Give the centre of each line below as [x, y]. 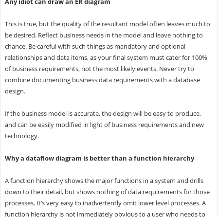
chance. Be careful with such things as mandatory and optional [95, 46]
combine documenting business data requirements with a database [102, 80]
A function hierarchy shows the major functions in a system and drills [104, 180]
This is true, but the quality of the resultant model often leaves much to [107, 24]
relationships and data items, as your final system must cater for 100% [106, 57]
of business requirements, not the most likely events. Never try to [99, 68]
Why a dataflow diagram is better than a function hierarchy [99, 158]
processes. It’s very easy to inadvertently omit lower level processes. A [105, 203]
